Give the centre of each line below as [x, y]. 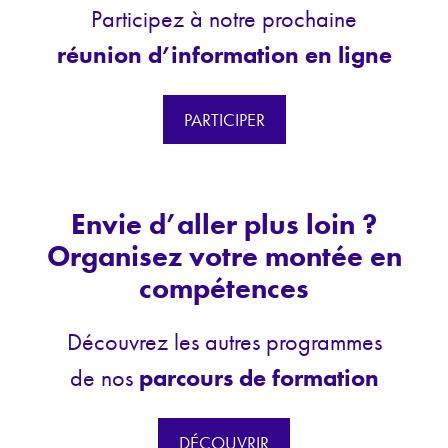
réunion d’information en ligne [224, 55]
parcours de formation [258, 378]
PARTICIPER [224, 120]
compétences [224, 289]
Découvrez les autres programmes [224, 342]
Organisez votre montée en [224, 257]
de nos [104, 378]
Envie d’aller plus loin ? [224, 225]
